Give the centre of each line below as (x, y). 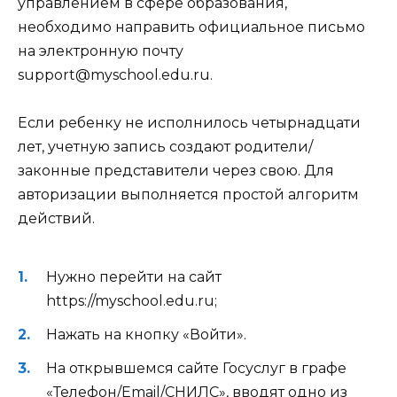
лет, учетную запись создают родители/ (165, 147)
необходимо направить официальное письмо (191, 27)
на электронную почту (101, 51)
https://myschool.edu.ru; (132, 300)
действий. (56, 219)
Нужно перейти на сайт (134, 276)
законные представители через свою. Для (176, 171)
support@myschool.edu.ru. (115, 75)
